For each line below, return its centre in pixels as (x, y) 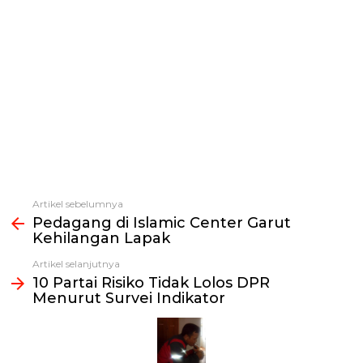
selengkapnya (47, 222)
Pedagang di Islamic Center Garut (162, 222)
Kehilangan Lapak (101, 238)
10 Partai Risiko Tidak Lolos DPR (151, 282)
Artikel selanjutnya (76, 263)
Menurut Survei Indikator (129, 298)
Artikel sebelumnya (78, 203)
